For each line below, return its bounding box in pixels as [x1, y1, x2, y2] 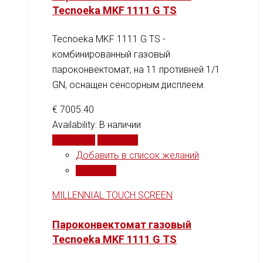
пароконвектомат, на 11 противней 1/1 [52, 64, 220, 76]
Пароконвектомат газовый [52, 218, 191, 231]
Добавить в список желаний [76, 150, 199, 161]
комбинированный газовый [52, 49, 170, 60]
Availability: [52, 119, 99, 131]
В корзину [52, 134, 95, 146]
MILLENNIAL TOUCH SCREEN [52, 190, 173, 201]
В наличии [99, 119, 141, 131]
